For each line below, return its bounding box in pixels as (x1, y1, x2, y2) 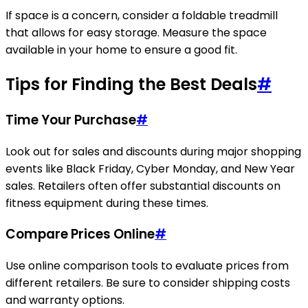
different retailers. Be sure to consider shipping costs (5, 275, 290, 291)
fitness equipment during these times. (5, 195, 208, 211)
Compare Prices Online (5, 225, 155, 244)
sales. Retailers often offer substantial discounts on (5, 177, 280, 194)
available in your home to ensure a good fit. (5, 42, 237, 58)
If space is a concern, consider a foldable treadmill (5, 8, 278, 24)
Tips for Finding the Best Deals (5, 73, 257, 96)
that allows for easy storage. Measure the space (5, 25, 267, 41)
